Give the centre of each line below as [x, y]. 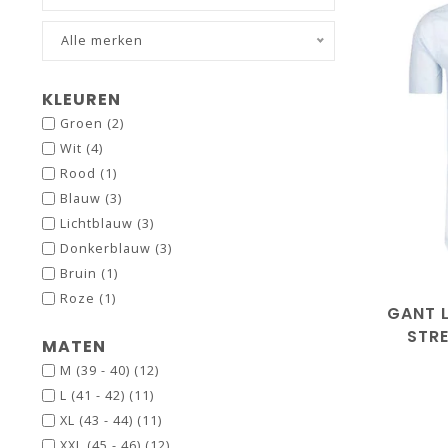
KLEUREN [81, 99]
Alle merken [102, 40]
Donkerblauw [107, 248]
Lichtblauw [98, 223]
